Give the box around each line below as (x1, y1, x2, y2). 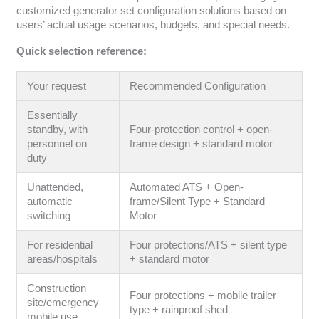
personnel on (27, 137, 88, 150)
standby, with (27, 123, 88, 135)
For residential (27, 239, 93, 251)
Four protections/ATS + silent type (130, 239, 288, 251)
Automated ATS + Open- (130, 181, 244, 193)
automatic (27, 195, 73, 207)
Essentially (27, 109, 78, 121)
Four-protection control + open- (130, 123, 273, 135)
